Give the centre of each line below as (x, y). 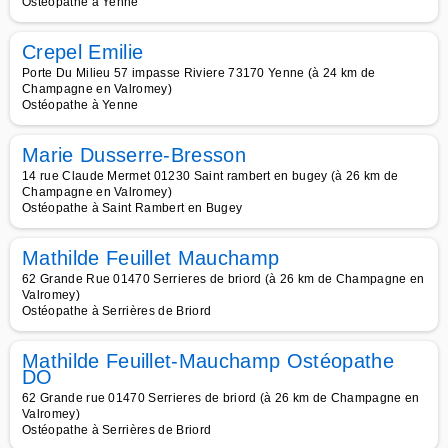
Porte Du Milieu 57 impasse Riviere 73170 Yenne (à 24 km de (199, 73)
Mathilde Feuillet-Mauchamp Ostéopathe (208, 361)
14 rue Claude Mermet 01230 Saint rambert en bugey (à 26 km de (210, 176)
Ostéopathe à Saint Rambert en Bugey (132, 208)
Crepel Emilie (83, 52)
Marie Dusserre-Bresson (134, 155)
